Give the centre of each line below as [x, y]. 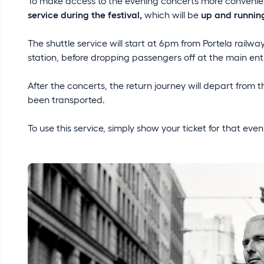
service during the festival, [85, 14]
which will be [170, 14]
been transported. [66, 99]
